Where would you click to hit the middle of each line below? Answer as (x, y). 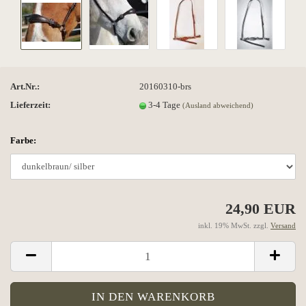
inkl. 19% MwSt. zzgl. (234, 225)
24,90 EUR (261, 209)
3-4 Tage (166, 105)
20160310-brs (166, 86)
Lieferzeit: (30, 105)
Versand (283, 225)
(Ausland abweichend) (218, 105)
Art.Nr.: (25, 86)
